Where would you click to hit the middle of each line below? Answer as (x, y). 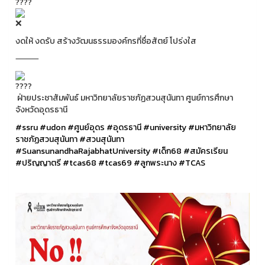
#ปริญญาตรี (38, 163)
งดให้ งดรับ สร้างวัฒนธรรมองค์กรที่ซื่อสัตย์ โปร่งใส (106, 41)
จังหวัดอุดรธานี (42, 110)
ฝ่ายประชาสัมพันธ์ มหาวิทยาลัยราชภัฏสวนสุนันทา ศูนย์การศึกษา (124, 98)
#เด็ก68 (167, 151)
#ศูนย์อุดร (86, 128)
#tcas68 (80, 163)
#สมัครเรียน (206, 151)
